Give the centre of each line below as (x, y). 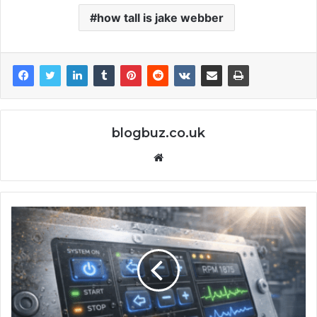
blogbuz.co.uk (158, 133)
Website (183, 156)
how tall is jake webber (160, 17)
